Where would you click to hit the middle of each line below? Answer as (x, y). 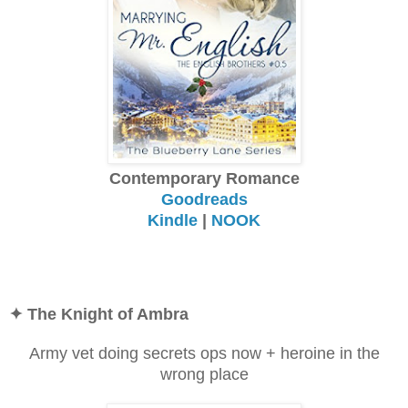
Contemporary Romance (204, 178)
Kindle (173, 220)
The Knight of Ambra (108, 314)
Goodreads (204, 199)
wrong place (204, 374)
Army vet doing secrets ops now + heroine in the (204, 353)
